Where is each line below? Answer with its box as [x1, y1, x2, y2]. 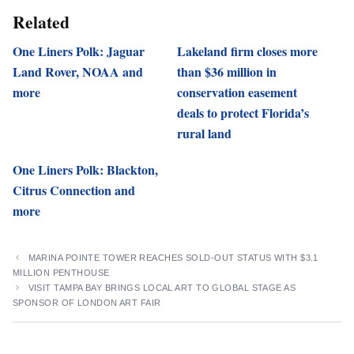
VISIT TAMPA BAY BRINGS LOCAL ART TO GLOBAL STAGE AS [28, 282, 296, 292]
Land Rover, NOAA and [13, 62, 143, 81]
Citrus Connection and [13, 180, 135, 199]
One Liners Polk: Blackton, [13, 160, 158, 179]
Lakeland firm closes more [177, 41, 318, 60]
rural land [177, 123, 232, 142]
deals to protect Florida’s [177, 103, 309, 122]
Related [13, 9, 70, 34]
